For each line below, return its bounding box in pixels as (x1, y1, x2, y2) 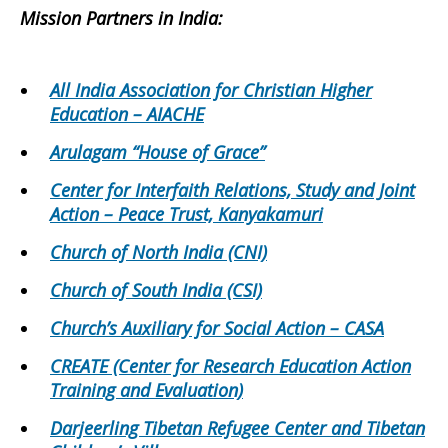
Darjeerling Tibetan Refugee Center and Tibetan (50, 416, 425, 440)
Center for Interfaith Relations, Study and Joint (50, 178, 415, 202)
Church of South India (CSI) (50, 278, 262, 302)
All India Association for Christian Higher (50, 78, 372, 102)
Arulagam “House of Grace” (50, 140, 265, 164)
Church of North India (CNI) (50, 240, 267, 264)
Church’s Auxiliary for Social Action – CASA (50, 316, 384, 340)
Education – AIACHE (50, 102, 204, 126)
